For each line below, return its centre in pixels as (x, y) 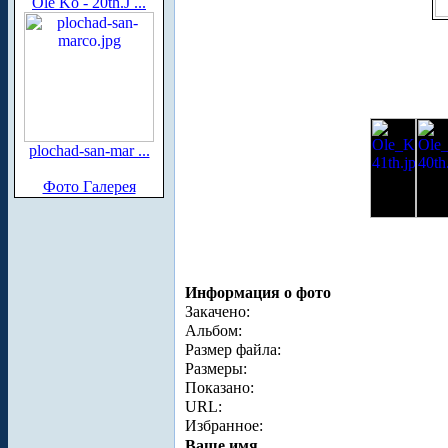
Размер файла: (233, 349)
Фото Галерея (89, 186)
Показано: (219, 387)
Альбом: (213, 330)
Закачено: (217, 311)
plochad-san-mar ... (89, 150)
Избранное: (224, 425)
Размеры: (216, 368)
